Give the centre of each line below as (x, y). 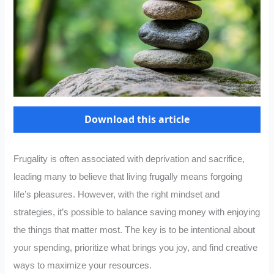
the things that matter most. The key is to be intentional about (135, 230)
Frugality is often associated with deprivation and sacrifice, (129, 159)
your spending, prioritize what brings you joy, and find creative (136, 248)
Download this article (137, 120)
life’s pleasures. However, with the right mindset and (117, 195)
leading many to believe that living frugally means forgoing (128, 177)
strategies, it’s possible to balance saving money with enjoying (137, 213)
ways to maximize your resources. (83, 266)
